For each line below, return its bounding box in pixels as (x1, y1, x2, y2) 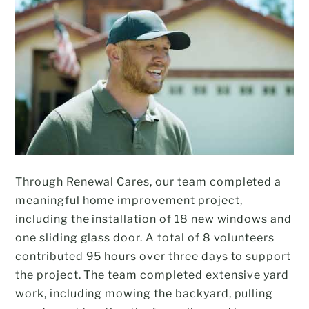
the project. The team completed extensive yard (15, 268, 290, 281)
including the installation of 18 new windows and (15, 212, 292, 226)
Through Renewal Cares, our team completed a (15, 175, 282, 188)
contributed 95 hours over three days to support (15, 249, 292, 263)
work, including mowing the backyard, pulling (15, 286, 274, 300)
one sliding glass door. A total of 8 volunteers (15, 230, 275, 244)
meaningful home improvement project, (15, 193, 243, 207)
